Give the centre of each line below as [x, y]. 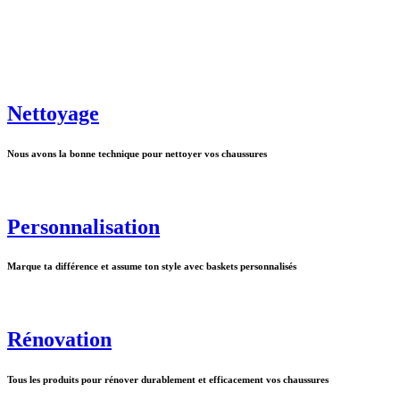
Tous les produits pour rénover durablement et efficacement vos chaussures [168, 380]
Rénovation [59, 340]
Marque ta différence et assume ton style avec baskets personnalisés [152, 267]
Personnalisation [83, 226]
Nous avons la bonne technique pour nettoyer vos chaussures [137, 153]
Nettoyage [53, 113]
